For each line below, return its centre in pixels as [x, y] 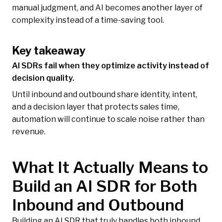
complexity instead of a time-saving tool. [88, 20]
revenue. [29, 132]
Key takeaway [49, 51]
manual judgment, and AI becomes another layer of [107, 8]
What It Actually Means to [110, 167]
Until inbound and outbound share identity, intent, [105, 95]
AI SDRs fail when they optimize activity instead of [111, 66]
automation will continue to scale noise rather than [108, 119]
